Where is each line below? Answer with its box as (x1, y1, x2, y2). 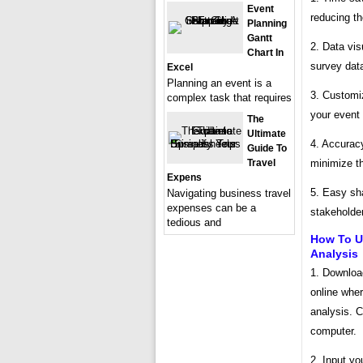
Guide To (247, 143, 287, 154)
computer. (310, 324, 357, 337)
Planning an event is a (167, 77, 271, 89)
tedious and (167, 216, 221, 228)
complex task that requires (167, 92, 292, 104)
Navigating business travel (167, 187, 291, 199)
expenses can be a (167, 202, 256, 214)
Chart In (247, 47, 284, 58)
